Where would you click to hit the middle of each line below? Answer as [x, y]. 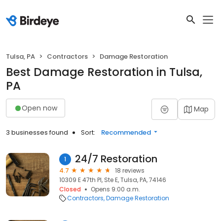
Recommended [126, 132]
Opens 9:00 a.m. [115, 189]
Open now [39, 108]
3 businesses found [37, 132]
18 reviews [130, 170]
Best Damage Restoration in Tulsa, [104, 72]
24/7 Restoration [116, 159]
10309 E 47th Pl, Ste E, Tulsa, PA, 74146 [113, 180]
